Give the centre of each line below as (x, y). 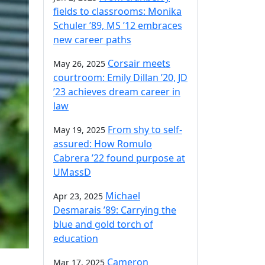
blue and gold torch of (103, 224)
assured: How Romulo (103, 143)
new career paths (92, 39)
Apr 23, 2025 (78, 196)
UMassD (72, 172)
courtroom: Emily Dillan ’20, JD (120, 77)
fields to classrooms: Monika (117, 11)
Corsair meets (139, 63)
